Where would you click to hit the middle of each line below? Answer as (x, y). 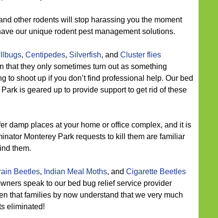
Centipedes (45, 55)
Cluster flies (141, 55)
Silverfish (85, 55)
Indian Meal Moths (75, 172)
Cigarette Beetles (156, 172)
